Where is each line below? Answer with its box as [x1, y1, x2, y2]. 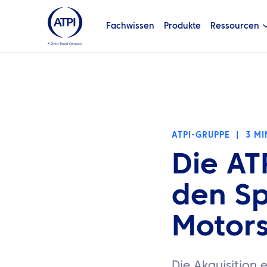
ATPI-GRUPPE [172, 131, 230, 139]
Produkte [163, 21, 201, 30]
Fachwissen [105, 21, 154, 30]
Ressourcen [210, 21, 259, 30]
